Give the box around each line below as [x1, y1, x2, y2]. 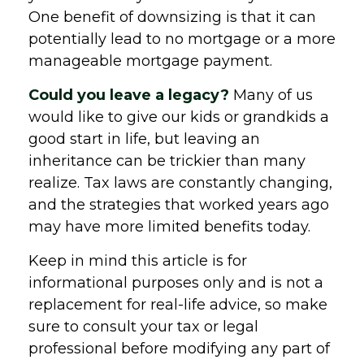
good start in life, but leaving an [28, 130, 260, 148]
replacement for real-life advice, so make [28, 296, 327, 314]
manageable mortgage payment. [28, 52, 272, 70]
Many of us [229, 86, 313, 104]
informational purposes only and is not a [28, 274, 323, 292]
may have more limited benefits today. [28, 218, 310, 236]
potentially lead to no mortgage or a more [28, 30, 336, 48]
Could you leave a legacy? [28, 86, 229, 104]
